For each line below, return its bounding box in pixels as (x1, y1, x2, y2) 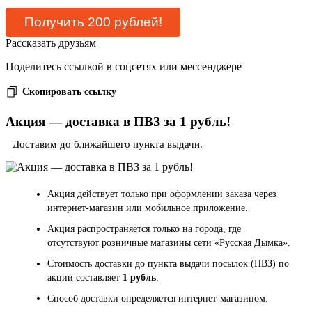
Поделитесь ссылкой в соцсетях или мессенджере (6, 61, 242, 73)
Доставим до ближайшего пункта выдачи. (13, 139, 203, 150)
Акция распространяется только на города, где (47, 224, 241, 235)
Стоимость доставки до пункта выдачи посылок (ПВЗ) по (47, 258, 289, 270)
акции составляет (47, 272, 123, 283)
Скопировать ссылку (22, 86, 116, 97)
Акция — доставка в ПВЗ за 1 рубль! (6, 114, 231, 130)
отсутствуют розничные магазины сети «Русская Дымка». (47, 237, 290, 249)
